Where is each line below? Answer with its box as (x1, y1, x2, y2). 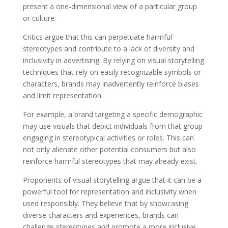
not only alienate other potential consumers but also (22, 144, 196, 154)
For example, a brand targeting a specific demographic (22, 109, 203, 119)
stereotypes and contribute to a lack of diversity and (22, 43, 194, 53)
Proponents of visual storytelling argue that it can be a (22, 175, 202, 185)
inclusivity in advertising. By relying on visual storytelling (22, 55, 204, 65)
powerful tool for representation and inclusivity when (22, 186, 196, 196)
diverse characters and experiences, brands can (22, 210, 179, 220)
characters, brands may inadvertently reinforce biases (22, 78, 199, 89)
